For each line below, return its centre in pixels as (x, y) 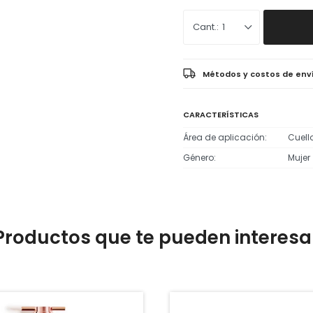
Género (198, 158)
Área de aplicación (224, 138)
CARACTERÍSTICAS (221, 115)
